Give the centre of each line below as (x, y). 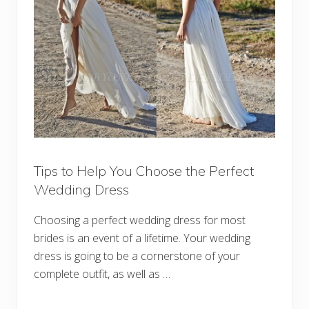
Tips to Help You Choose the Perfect (144, 171)
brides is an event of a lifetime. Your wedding (142, 238)
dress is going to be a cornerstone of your (137, 256)
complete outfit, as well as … (102, 274)
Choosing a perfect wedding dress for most (140, 220)
